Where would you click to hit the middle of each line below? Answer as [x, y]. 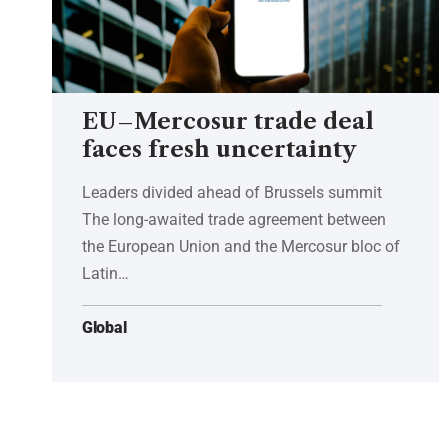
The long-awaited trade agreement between [234, 219]
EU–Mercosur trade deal [228, 121]
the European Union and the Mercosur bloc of [241, 246]
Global [104, 327]
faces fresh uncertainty [219, 149]
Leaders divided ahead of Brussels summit [232, 192]
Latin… [105, 273]
